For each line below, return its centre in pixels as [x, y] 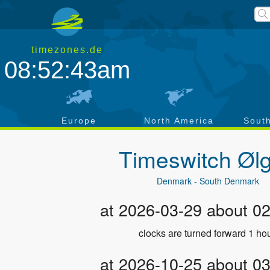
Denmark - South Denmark [208, 181]
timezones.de [67, 50]
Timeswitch [178, 159]
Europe [79, 121]
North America [179, 121]
